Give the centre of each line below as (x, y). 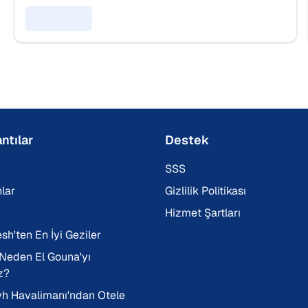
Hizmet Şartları (203, 213)
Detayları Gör (59, 14)
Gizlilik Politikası (206, 191)
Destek (187, 140)
